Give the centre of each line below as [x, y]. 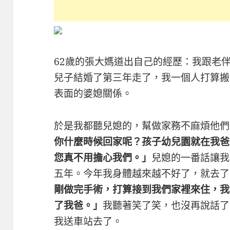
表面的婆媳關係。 [93, 93]
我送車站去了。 [88, 221]
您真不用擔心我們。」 [103, 157]
